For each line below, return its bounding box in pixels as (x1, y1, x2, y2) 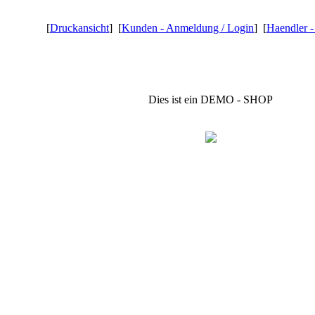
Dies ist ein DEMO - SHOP (148, 94, 273, 105)
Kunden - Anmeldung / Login (122, 22, 254, 34)
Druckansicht (50, 22, 109, 34)
